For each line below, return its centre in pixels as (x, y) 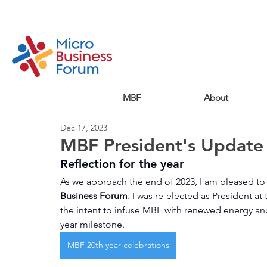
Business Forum (94, 196)
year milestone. (92, 224)
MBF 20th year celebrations (118, 245)
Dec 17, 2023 (84, 127)
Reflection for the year (122, 164)
